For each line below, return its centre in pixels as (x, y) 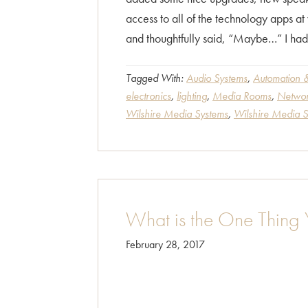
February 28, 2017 (165, 244)
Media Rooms (242, 96)
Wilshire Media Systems (177, 114)
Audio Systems (217, 78)
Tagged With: (156, 78)
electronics (148, 96)
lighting (192, 96)
